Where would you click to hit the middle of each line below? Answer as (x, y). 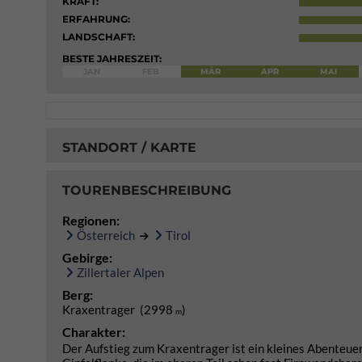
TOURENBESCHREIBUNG (147, 190)
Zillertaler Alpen (120, 272)
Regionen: (91, 220)
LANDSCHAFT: (99, 37)
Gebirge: (87, 257)
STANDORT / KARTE (129, 147)
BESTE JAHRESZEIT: (112, 59)
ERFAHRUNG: (96, 19)
